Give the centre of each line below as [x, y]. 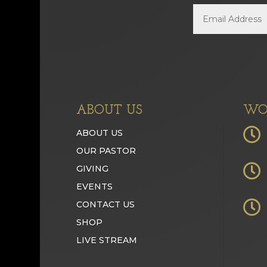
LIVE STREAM [106, 240]
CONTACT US [105, 205]
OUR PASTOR [106, 151]
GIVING [92, 169]
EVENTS [94, 187]
